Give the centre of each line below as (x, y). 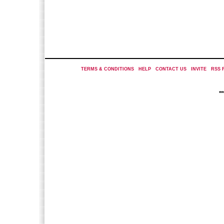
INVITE (198, 69)
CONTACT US (171, 69)
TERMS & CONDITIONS (107, 69)
